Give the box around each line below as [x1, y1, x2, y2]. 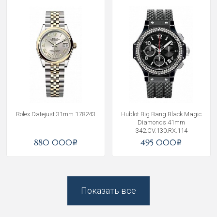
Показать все [81, 186, 136, 196]
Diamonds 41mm [138, 119, 185, 126]
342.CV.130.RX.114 [135, 127, 187, 134]
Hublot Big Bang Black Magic [121, 110, 201, 118]
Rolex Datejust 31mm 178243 [16, 110, 95, 118]
